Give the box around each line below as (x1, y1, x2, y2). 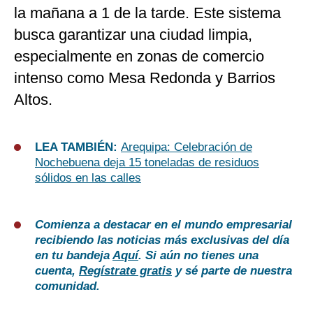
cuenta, (35, 264, 79, 278)
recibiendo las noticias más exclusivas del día (35, 233, 289, 247)
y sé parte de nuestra (172, 264, 292, 278)
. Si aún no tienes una (138, 249, 259, 263)
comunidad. (35, 279, 100, 293)
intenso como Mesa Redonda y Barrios (14, 69, 275, 87)
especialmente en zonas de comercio (14, 48, 264, 66)
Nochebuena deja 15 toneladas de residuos (35, 156, 259, 170)
